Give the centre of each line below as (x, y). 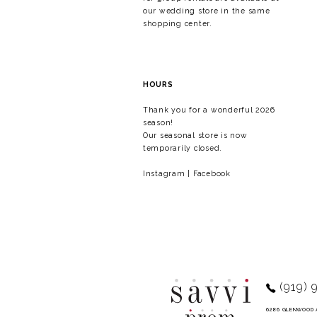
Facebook (212, 174)
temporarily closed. (183, 148)
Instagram (164, 174)
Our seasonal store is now (195, 136)
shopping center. (178, 24)
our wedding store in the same (207, 11)
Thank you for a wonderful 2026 (209, 110)
